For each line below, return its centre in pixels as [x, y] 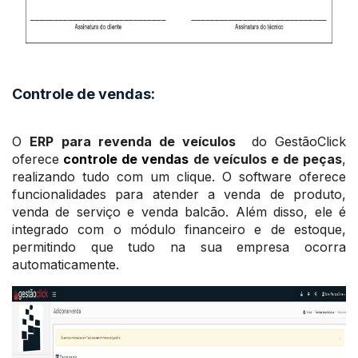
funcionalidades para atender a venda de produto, [179, 194]
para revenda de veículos [152, 141]
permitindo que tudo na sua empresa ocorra [179, 247]
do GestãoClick [294, 141]
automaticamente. [66, 265]
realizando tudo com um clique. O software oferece [179, 177]
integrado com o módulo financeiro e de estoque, [179, 229]
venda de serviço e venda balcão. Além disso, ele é [179, 212]
